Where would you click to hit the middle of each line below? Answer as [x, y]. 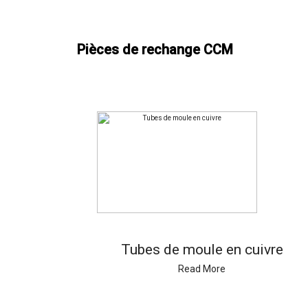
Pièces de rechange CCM [155, 49]
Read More [202, 269]
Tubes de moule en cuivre [202, 250]
